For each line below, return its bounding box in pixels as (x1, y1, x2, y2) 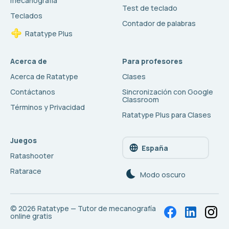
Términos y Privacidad (10, 102, 85, 112)
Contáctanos (10, 87, 55, 97)
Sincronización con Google (122, 87, 213, 97)
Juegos (10, 135, 37, 145)
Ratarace (10, 166, 41, 176)
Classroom (122, 95, 159, 104)
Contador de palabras (122, 18, 196, 28)
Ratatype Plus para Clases (122, 110, 211, 120)
